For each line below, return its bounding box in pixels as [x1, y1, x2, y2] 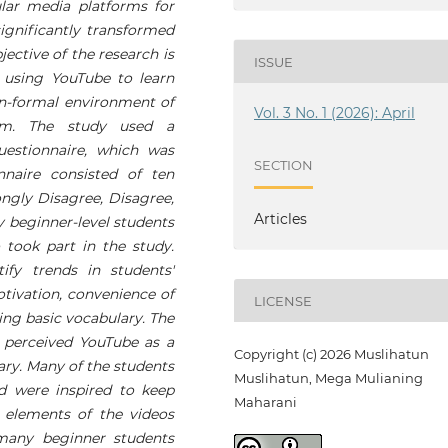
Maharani [234, 394, 297, 411]
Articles [254, 210, 308, 229]
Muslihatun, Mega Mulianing [234, 370, 423, 387]
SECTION [254, 156, 314, 173]
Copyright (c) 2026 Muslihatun [234, 346, 429, 363]
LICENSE [254, 292, 313, 309]
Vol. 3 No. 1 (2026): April [254, 104, 416, 123]
